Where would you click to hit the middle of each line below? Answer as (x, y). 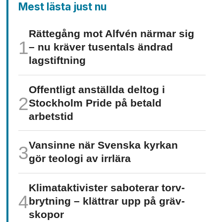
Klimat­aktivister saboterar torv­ (107, 188)
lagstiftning (57, 60)
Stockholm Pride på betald (95, 103)
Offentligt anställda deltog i (97, 89)
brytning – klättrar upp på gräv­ (107, 201)
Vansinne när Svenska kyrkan (104, 145)
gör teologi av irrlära (80, 159)
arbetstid (51, 116)
